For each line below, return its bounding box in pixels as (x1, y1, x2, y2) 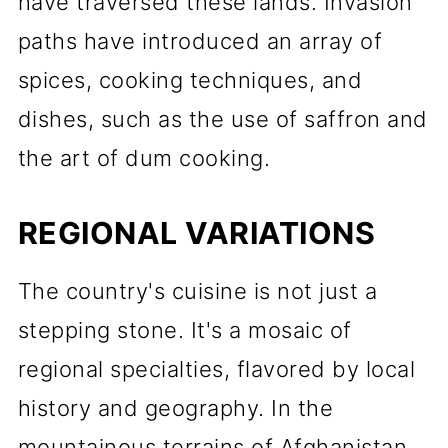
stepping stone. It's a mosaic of (17, 317, 352, 343)
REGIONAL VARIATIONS (17, 215, 376, 251)
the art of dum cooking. (17, 145, 271, 171)
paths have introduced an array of (17, 28, 383, 54)
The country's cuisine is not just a (17, 278, 378, 304)
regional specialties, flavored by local (17, 356, 416, 382)
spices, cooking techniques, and (17, 67, 363, 93)
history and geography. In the (17, 395, 334, 421)
